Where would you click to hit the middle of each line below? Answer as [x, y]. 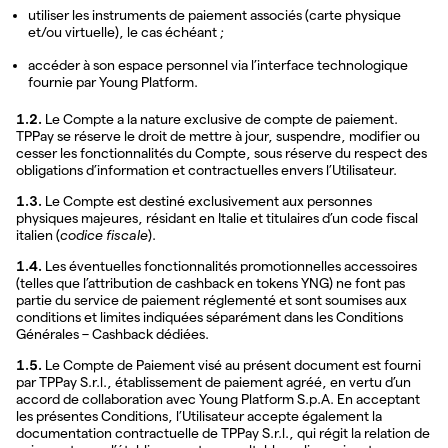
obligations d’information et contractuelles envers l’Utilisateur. [206, 169]
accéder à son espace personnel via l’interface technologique [218, 64]
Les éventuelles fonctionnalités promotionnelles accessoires [229, 265]
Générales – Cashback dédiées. [112, 333]
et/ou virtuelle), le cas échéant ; [126, 31]
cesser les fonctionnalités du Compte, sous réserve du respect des [221, 152]
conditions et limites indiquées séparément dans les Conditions [209, 316]
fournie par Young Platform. [113, 81]
